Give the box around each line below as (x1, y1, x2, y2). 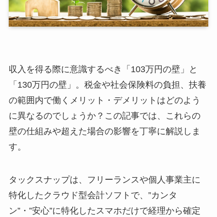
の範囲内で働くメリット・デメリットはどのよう (8, 95, 201, 105)
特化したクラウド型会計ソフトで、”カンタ (8, 190, 177, 200)
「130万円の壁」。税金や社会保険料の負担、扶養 (8, 79, 206, 90)
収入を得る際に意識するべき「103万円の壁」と (8, 64, 198, 74)
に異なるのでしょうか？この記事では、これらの (8, 110, 201, 121)
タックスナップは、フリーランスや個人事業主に (8, 174, 201, 185)
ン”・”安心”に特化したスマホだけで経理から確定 (8, 205, 201, 216)
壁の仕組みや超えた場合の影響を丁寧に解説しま (8, 126, 201, 136)
